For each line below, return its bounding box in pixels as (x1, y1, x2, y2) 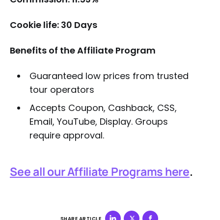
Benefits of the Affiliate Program (10, 44, 156, 56)
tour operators (29, 83, 94, 96)
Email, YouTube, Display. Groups (29, 115, 168, 128)
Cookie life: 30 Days (10, 19, 97, 31)
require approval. (29, 129, 104, 141)
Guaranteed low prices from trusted (29, 70, 189, 82)
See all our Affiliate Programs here (10, 164, 190, 179)
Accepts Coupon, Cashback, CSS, (29, 102, 177, 114)
